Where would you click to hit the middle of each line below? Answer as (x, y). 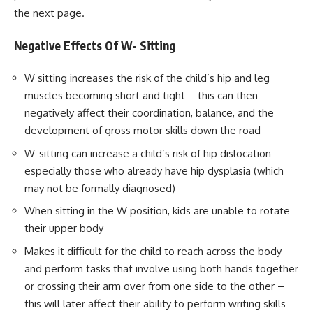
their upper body (64, 228)
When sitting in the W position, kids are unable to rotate (157, 211)
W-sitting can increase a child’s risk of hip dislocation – (153, 153)
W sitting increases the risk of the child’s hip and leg (147, 78)
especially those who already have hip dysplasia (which (154, 170)
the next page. (49, 13)
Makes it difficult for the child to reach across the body (153, 251)
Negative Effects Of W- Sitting (95, 45)
